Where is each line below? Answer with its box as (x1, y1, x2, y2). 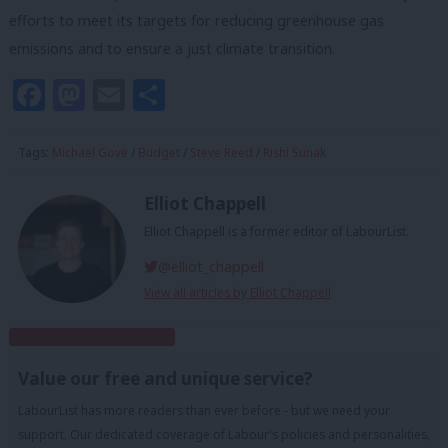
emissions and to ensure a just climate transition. (9, 39, 335, 59)
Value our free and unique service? (18, 366, 313, 390)
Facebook (45, 73, 193, 117)
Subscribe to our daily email (9, 327, 175, 346)
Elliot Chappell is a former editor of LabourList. (144, 222, 409, 240)
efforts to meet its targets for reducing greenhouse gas (9, 11, 384, 31)
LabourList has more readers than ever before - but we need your (18, 401, 390, 419)
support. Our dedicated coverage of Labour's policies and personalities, (18, 425, 430, 443)
